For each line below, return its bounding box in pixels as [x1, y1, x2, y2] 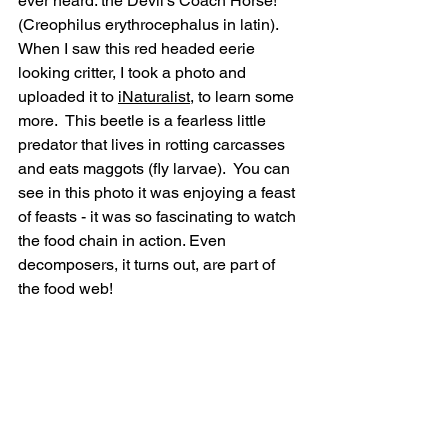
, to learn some [190, 86, 298, 106]
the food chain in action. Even [18, 230, 230, 250]
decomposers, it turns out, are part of [18, 254, 279, 274]
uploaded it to [18, 86, 118, 106]
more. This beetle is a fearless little [18, 110, 270, 130]
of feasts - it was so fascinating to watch [18, 206, 300, 226]
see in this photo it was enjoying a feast [18, 182, 299, 202]
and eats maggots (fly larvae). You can [18, 158, 294, 178]
